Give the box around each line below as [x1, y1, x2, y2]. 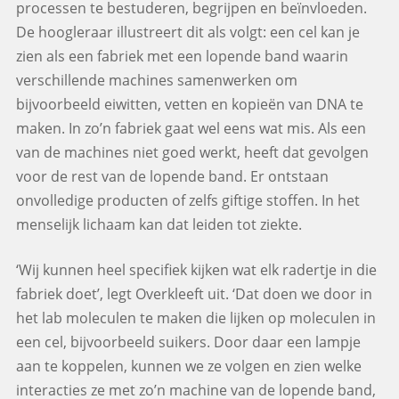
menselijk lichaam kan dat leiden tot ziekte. [15, 215, 302, 235]
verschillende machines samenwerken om [15, 70, 297, 91]
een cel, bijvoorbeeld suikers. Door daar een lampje [15, 332, 361, 353]
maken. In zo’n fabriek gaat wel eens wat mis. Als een [15, 118, 366, 139]
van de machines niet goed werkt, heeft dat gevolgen [15, 142, 369, 163]
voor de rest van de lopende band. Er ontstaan [15, 167, 329, 187]
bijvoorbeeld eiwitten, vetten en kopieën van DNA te [15, 94, 363, 115]
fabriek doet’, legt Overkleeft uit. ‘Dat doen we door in [15, 284, 372, 305]
